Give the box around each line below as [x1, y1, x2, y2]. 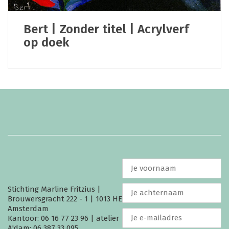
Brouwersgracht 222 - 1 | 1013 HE [8, 194, 122, 203]
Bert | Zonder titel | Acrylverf [24, 21, 189, 36]
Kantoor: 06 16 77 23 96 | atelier [8, 213, 119, 223]
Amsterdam [8, 203, 49, 213]
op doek [24, 35, 69, 50]
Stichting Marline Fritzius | [8, 184, 101, 194]
